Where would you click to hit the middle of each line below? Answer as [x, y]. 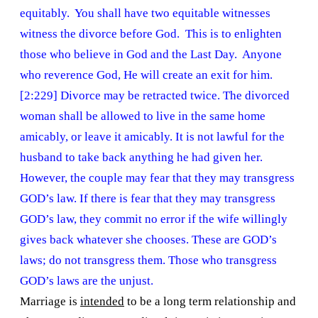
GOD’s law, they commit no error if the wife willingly [154, 219]
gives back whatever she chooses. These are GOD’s [148, 240]
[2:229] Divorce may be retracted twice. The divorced [155, 96]
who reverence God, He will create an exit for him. [146, 75]
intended [102, 302]
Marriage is [50, 302]
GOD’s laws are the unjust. [87, 281]
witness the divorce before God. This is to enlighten [151, 34]
